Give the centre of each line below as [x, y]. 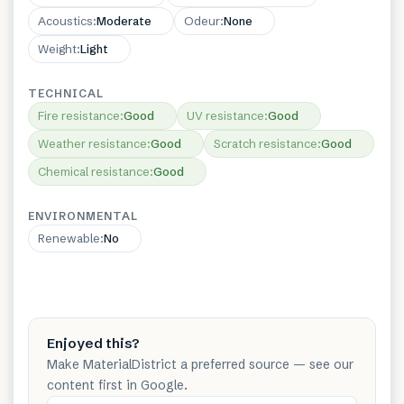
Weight [57, 49]
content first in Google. [117, 385]
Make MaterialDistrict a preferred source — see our [200, 364]
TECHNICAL [66, 93]
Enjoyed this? [93, 343]
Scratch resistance [266, 143]
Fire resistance [79, 115]
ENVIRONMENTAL [83, 216]
